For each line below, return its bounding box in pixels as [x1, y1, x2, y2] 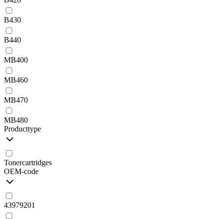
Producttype [4, 124, 41, 133]
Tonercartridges [4, 158, 52, 167]
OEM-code [4, 167, 39, 175]
